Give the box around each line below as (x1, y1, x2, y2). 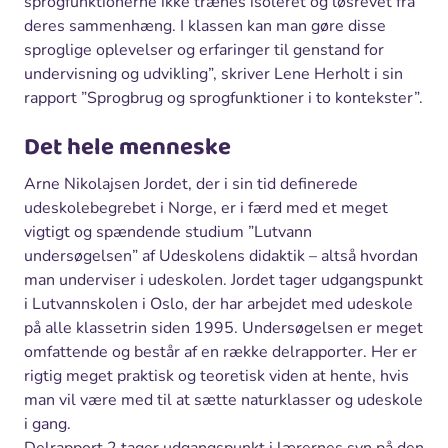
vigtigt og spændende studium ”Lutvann (24, 220, 312, 243)
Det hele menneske (24, 127, 231, 167)
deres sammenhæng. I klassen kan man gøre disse (24, 14, 386, 37)
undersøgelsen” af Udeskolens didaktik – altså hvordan (24, 244, 418, 267)
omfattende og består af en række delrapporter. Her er (24, 340, 417, 363)
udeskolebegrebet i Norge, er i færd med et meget (24, 196, 388, 219)
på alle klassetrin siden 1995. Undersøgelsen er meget (24, 316, 423, 339)
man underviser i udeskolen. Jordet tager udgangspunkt (24, 268, 423, 291)
